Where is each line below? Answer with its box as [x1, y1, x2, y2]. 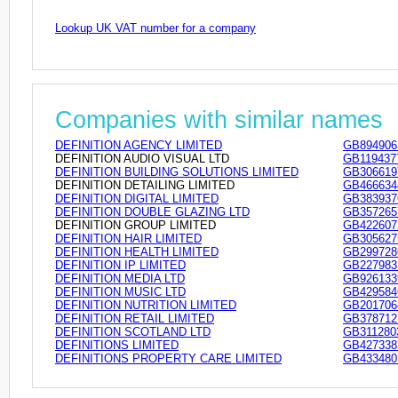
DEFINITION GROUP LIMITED [55, 218, 216, 232]
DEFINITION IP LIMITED [55, 258, 186, 272]
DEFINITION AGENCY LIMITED [55, 138, 222, 152]
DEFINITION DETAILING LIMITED [55, 178, 235, 192]
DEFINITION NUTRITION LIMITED [55, 298, 236, 312]
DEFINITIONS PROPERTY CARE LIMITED [55, 351, 282, 365]
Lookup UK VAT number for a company [55, 21, 256, 36]
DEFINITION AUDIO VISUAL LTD [55, 151, 229, 165]
